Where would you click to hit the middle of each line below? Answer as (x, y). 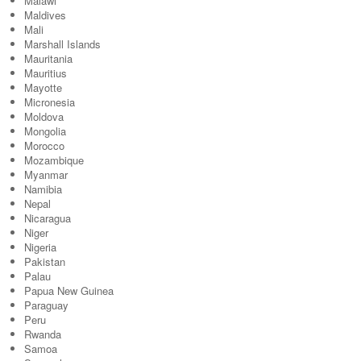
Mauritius (46, 73)
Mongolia (45, 131)
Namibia (43, 189)
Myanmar (46, 174)
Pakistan (45, 261)
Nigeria (40, 247)
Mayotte (43, 87)
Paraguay (46, 305)
